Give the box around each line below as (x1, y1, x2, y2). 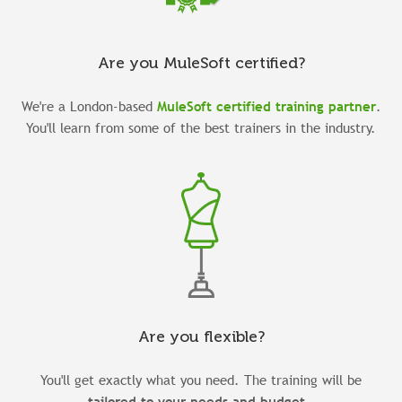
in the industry (281, 118, 371, 136)
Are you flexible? (137, 327, 265, 346)
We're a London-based (21, 96, 157, 115)
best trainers (205, 118, 281, 136)
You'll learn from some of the (26, 118, 205, 136)
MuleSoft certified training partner (156, 96, 376, 115)
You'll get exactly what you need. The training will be (40, 370, 362, 389)
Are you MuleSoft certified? (97, 53, 305, 73)
